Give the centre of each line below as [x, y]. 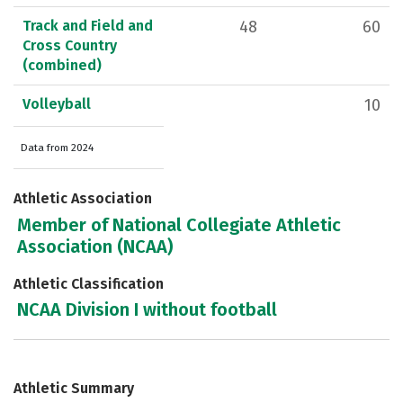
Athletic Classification [89, 283]
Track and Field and [88, 26]
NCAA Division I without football [148, 309]
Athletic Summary [74, 389]
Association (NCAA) [95, 246]
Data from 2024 [57, 148]
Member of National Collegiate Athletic [179, 224]
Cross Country [70, 46]
